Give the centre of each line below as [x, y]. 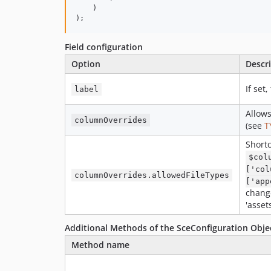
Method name [100, 245]
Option [86, 64]
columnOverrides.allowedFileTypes [152, 175]
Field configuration [104, 47]
